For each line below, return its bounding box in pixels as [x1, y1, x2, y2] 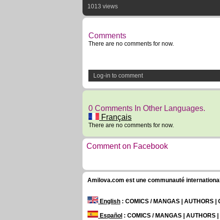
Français [99, 113, 132, 121]
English [98, 198, 120, 205]
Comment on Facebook [86, 142, 168, 150]
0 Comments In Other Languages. [88, 104, 205, 112]
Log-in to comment [93, 72, 143, 79]
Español [98, 212, 122, 219]
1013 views [87, 3, 118, 10]
